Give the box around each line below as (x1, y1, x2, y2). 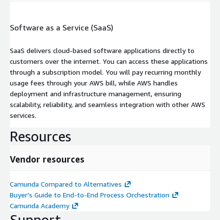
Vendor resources (10, 154, 84, 165)
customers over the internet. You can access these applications (10, 57, 208, 66)
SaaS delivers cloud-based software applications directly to (10, 46, 194, 55)
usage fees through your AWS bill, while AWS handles (10, 79, 178, 87)
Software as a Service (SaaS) (10, 22, 113, 32)
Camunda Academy (10, 201, 69, 210)
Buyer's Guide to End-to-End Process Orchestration (10, 191, 169, 199)
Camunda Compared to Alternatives (10, 180, 122, 189)
